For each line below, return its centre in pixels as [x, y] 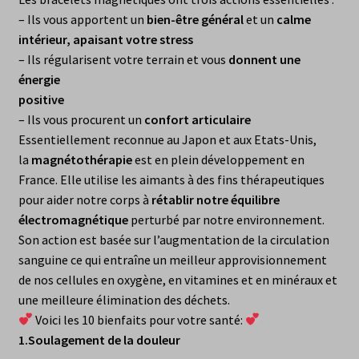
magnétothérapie [81, 159]
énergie [39, 79]
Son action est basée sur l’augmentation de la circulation [173, 239]
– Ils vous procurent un [81, 119]
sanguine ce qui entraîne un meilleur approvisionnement [172, 259]
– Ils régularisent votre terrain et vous [123, 59]
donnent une [264, 59]
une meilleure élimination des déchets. [124, 299]
